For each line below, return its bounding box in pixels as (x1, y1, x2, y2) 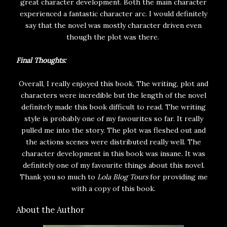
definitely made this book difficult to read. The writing (21, 102, 206, 112)
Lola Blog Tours (97, 172, 148, 182)
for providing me (147, 172, 208, 182)
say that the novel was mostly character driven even (25, 21, 202, 30)
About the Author (16, 204, 85, 215)
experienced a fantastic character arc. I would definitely (20, 9, 207, 19)
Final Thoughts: (16, 56, 66, 65)
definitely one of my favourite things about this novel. (22, 161, 205, 170)
